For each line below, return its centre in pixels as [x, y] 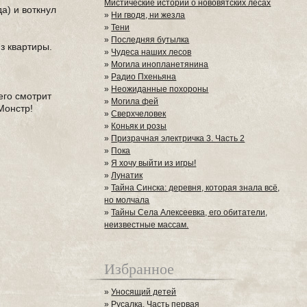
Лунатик [127, 175]
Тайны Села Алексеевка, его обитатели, [189, 212]
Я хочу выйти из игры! [154, 163]
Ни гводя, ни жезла [148, 15]
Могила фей [135, 101]
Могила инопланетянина [160, 64]
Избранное [139, 268]
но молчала [127, 200]
